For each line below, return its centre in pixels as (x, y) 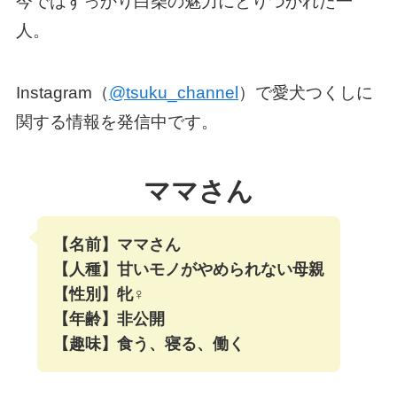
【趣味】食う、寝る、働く (148, 343)
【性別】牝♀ (99, 294)
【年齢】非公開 (109, 319)
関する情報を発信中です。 (117, 122)
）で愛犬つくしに (305, 93)
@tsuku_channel (173, 93)
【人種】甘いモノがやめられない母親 (188, 269)
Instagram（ (62, 93)
